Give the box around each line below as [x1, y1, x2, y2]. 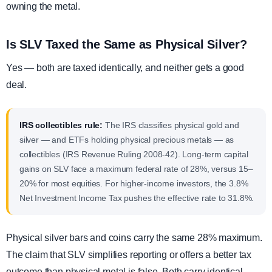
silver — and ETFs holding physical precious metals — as [19, 135, 234, 145]
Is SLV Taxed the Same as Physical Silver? [6, 38, 247, 52]
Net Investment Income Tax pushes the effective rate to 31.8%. [19, 193, 254, 203]
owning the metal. [6, 1, 81, 12]
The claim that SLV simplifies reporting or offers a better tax [6, 250, 252, 260]
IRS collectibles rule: [19, 120, 103, 131]
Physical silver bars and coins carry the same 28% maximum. [6, 233, 262, 243]
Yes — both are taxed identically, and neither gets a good [6, 63, 244, 73]
